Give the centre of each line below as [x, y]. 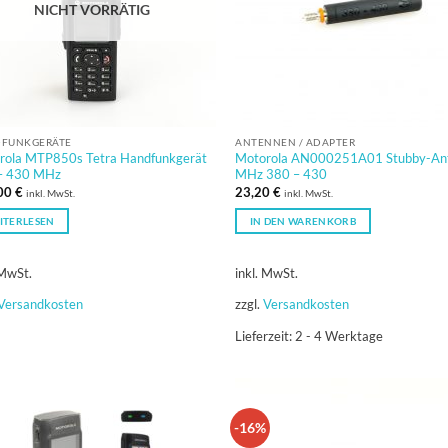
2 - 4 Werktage [339, 335]
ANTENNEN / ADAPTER [295, 141]
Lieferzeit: [265, 335]
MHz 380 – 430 [281, 174]
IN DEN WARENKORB [303, 220]
